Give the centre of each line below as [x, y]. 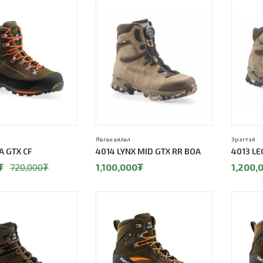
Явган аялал [113, 139]
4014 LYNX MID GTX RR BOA [148, 151]
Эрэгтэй [243, 139]
